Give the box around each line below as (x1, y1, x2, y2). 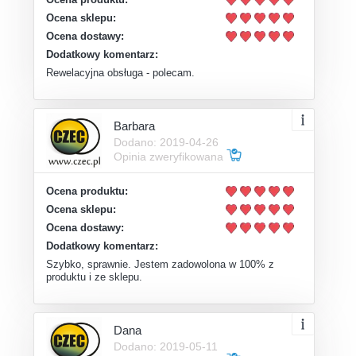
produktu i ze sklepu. (46, 270, 142, 283)
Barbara (114, 118, 155, 133)
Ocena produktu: (46, 184, 128, 197)
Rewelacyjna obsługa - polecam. (46, 66, 195, 79)
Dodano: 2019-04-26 (114, 135, 219, 149)
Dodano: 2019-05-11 (114, 339, 218, 353)
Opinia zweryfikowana (114, 149, 226, 163)
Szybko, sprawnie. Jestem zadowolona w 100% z (46, 257, 274, 270)
